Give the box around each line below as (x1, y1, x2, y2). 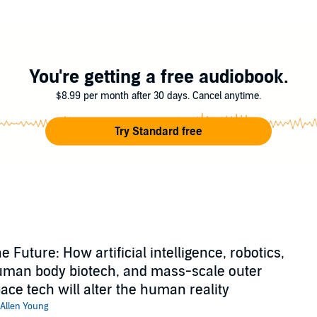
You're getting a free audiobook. (28, 65, 289, 88)
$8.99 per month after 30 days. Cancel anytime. (56, 89, 261, 102)
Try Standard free (115, 124, 202, 139)
